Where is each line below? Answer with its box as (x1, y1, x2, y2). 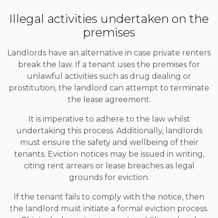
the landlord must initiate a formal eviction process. (10, 203, 208, 213)
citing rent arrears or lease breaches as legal (23, 161, 195, 170)
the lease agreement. (67, 94, 151, 104)
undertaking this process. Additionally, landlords (16, 126, 202, 135)
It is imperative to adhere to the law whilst (28, 114, 190, 124)
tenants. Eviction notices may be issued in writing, (14, 149, 204, 159)
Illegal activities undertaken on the (9, 11, 209, 26)
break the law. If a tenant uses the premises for (18, 59, 200, 69)
